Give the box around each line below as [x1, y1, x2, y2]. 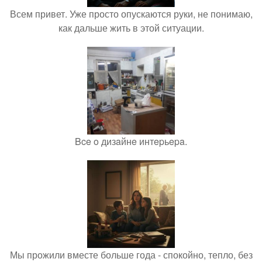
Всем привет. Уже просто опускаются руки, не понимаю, [9, 7, 253, 21]
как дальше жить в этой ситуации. [58, 21, 204, 35]
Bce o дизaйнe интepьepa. [75, 135, 187, 149]
